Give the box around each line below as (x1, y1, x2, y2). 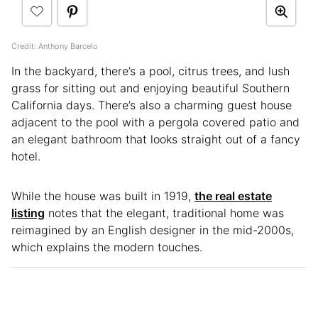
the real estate (194, 189, 272, 204)
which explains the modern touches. (11, 240, 202, 255)
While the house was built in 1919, (11, 189, 194, 204)
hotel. (11, 149, 40, 164)
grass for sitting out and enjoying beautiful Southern (11, 81, 290, 96)
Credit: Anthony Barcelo (11, 41, 98, 52)
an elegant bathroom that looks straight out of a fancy (11, 132, 300, 147)
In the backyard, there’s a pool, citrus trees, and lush (11, 64, 290, 79)
